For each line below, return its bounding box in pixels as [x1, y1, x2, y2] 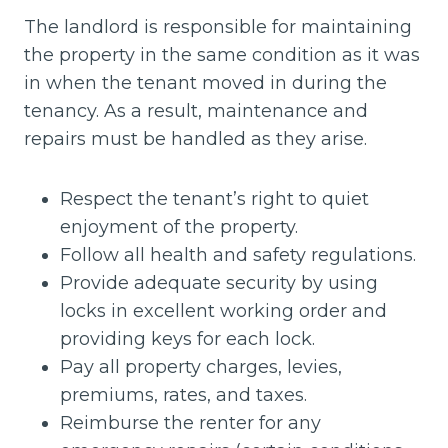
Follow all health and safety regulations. [60, 244, 416, 266]
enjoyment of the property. [60, 216, 298, 238]
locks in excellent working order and [60, 300, 387, 322]
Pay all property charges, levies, [60, 356, 342, 378]
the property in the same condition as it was [24, 44, 420, 66]
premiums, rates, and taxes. [60, 384, 307, 406]
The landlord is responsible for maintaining [24, 16, 412, 38]
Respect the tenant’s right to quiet [60, 188, 369, 210]
